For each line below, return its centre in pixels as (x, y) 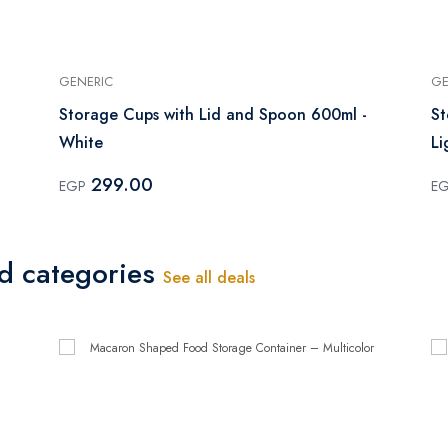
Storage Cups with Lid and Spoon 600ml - (213, 114)
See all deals (209, 277)
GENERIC (86, 81)
